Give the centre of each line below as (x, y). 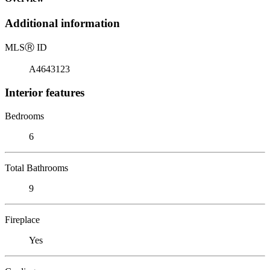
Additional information (62, 24)
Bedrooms (24, 116)
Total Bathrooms (36, 168)
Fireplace (22, 219)
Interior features (45, 92)
